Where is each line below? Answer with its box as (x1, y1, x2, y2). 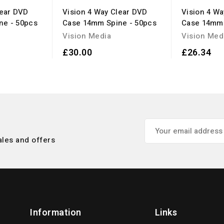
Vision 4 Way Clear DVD (62, 6, 147, 17)
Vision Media (62, 30, 111, 41)
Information (30, 206, 81, 219)
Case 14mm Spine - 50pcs (62, 17, 156, 28)
